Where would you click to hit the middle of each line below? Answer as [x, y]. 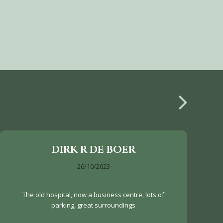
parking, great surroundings [94, 205]
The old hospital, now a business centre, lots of [94, 195]
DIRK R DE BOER [93, 150]
